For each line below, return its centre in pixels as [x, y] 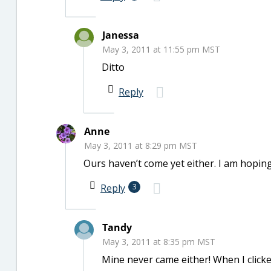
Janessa [121, 35]
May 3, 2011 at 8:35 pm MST [159, 242]
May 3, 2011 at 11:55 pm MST [161, 49]
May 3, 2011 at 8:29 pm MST [141, 145]
